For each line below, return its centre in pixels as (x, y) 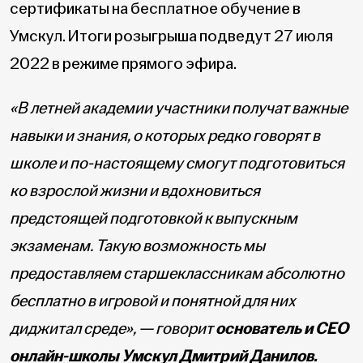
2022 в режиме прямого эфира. (123, 63)
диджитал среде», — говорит (113, 329)
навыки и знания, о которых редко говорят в (165, 136)
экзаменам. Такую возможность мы (137, 246)
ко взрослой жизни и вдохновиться (135, 191)
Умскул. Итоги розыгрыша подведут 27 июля (171, 36)
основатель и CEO (282, 329)
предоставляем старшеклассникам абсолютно (177, 274)
